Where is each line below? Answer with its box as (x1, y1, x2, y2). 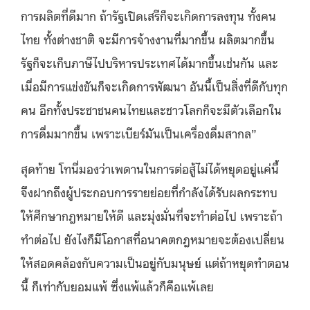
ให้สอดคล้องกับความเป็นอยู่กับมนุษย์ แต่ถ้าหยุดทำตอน (21, 253, 289, 271)
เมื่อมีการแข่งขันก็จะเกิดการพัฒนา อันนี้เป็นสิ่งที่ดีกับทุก (21, 77, 288, 94)
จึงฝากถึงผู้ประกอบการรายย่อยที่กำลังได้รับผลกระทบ (21, 183, 277, 200)
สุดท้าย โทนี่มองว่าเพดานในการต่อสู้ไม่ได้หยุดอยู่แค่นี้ (21, 159, 279, 176)
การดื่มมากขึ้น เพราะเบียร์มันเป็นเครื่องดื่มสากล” (21, 124, 257, 141)
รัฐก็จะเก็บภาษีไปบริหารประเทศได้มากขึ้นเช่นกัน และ (21, 53, 278, 71)
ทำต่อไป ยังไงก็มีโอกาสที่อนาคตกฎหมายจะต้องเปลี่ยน (21, 230, 284, 247)
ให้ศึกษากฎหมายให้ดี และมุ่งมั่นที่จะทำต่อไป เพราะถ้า (21, 206, 282, 224)
